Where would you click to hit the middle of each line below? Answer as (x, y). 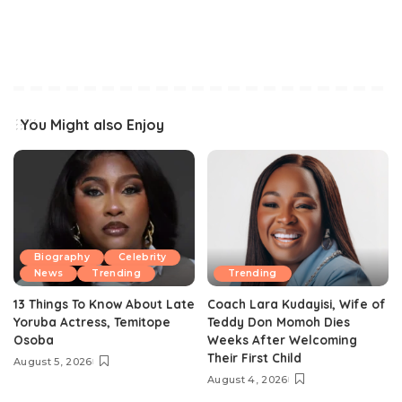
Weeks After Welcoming (282, 339)
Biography (62, 257)
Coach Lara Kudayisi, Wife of (297, 303)
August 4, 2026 (248, 379)
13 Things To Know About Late (104, 303)
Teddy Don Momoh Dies (279, 321)
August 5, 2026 (53, 361)
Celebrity (143, 257)
